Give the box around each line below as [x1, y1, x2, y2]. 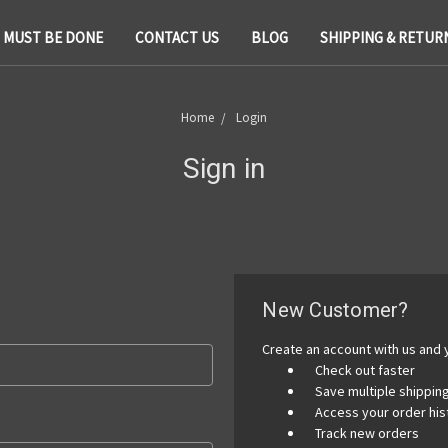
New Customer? [262, 297, 409, 322]
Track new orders [315, 423, 420, 442]
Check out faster [315, 360, 416, 379]
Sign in [182, 151, 266, 185]
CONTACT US [135, 27, 219, 47]
